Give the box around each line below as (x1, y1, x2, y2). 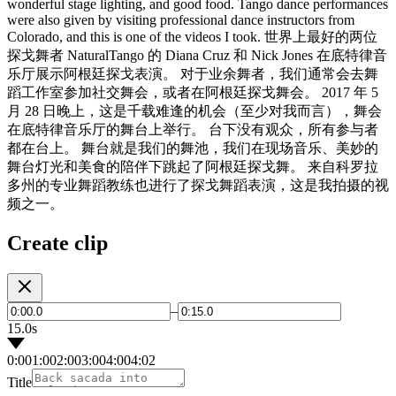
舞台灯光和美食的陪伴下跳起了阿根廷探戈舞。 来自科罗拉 (7, 159, 378, 175)
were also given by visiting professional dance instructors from (7, 12, 354, 28)
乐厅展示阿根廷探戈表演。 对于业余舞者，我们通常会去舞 (7, 66, 378, 82)
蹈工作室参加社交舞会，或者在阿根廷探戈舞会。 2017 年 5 (7, 85, 378, 101)
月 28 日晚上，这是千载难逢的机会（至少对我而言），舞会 (7, 103, 382, 119)
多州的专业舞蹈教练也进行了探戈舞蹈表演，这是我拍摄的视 (7, 178, 389, 194)
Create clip (7, 232, 108, 255)
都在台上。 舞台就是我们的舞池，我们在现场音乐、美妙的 (7, 141, 378, 156)
